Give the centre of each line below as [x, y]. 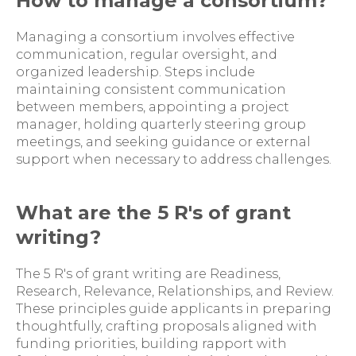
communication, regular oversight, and [147, 54]
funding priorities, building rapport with [151, 344]
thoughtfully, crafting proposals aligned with [166, 326]
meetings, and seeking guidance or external [163, 142]
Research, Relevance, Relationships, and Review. [175, 291]
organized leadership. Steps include [135, 72]
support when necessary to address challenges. [174, 159]
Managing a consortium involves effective [155, 37]
